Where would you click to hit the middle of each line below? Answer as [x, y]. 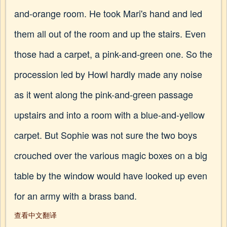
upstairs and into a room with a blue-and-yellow [109, 115]
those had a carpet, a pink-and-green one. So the [113, 54]
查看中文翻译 [35, 215]
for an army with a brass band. [75, 196]
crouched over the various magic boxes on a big [111, 155]
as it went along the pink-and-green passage [104, 94]
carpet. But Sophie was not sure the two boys [106, 135]
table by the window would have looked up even [111, 175]
